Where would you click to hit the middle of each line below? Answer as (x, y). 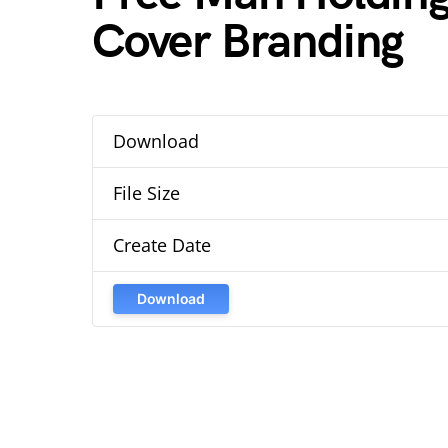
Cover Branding (248, 42)
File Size (146, 193)
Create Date (162, 245)
